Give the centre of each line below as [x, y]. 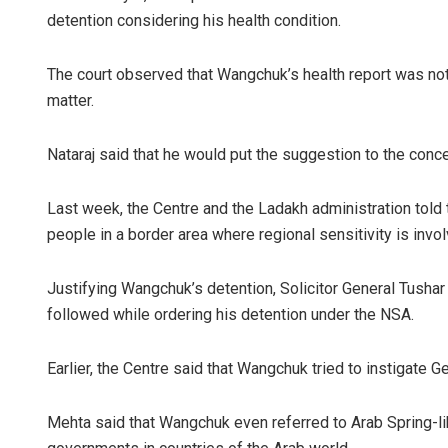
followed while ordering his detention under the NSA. [230, 314]
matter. [70, 100]
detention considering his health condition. [194, 20]
